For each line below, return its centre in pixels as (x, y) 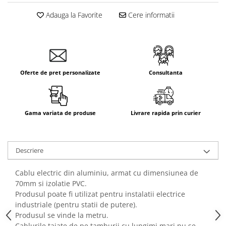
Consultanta (166, 72)
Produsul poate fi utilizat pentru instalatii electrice (100, 194)
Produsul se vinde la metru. (62, 215)
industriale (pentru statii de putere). (76, 205)
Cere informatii (150, 15)
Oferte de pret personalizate (60, 72)
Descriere (30, 150)
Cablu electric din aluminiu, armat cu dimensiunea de (107, 173)
